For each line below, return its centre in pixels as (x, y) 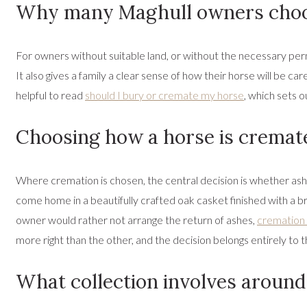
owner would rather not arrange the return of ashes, (136, 220)
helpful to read (50, 95)
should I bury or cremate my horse (164, 95)
